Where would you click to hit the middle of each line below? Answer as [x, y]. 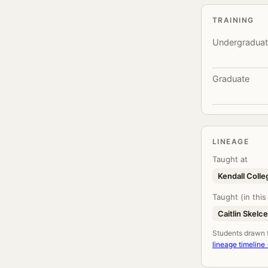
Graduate [231, 79]
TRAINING [233, 20]
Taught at [230, 159]
